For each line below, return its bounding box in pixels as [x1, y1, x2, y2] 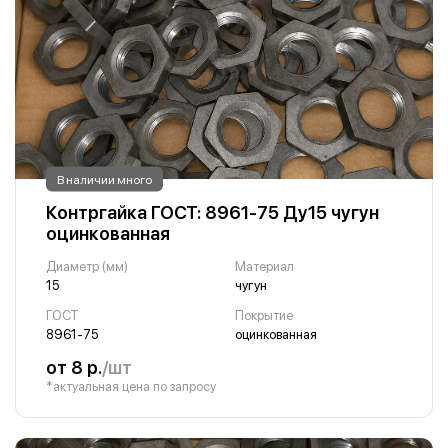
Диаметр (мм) [46, 259, 128, 274]
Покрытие [234, 308, 293, 323]
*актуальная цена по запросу [46, 379, 216, 394]
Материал [234, 259, 294, 274]
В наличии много [57, 172, 152, 186]
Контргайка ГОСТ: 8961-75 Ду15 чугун [46, 202, 379, 223]
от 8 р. [46, 357, 102, 378]
